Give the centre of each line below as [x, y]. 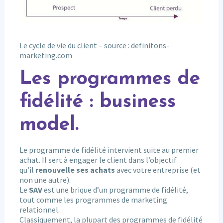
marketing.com [46, 55]
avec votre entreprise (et [158, 169]
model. [49, 125]
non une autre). [45, 179]
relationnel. [39, 209]
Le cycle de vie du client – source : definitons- [94, 45]
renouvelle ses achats [75, 169]
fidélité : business [97, 102]
